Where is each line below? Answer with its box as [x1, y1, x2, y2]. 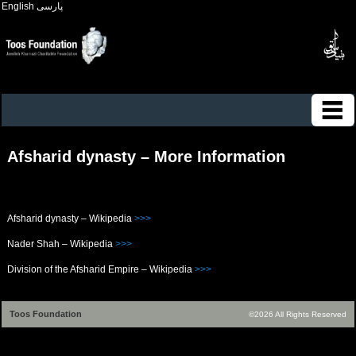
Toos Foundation [10, 309, 83, 319]
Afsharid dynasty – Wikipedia [6, 213, 134, 224]
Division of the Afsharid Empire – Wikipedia [6, 264, 195, 275]
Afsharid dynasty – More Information [6, 148, 285, 165]
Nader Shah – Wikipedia [6, 238, 115, 250]
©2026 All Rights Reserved [248, 310, 346, 319]
